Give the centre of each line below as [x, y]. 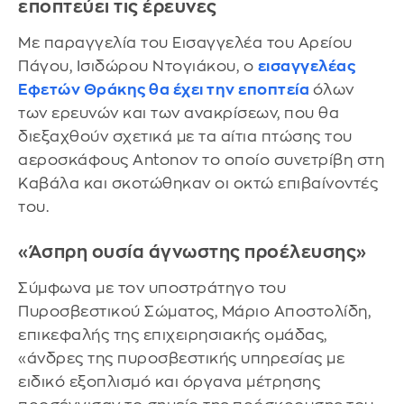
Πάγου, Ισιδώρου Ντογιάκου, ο [138, 67]
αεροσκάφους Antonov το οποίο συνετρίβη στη [201, 161]
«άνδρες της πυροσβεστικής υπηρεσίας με [181, 359]
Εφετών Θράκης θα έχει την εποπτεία [165, 90]
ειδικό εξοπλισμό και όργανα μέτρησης [169, 382]
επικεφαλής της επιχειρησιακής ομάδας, [173, 335]
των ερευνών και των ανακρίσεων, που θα [179, 114]
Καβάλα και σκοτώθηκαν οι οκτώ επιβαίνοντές [198, 184]
